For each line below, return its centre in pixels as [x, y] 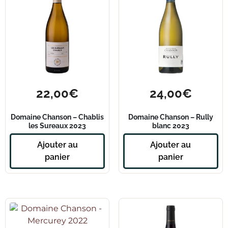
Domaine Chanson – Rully [170, 117]
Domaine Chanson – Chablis [58, 117]
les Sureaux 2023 [58, 126]
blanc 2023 [170, 126]
